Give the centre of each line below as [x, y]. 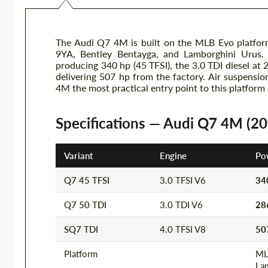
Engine [173, 156]
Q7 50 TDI [85, 205]
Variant [78, 156]
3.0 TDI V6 [181, 205]
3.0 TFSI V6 [183, 180]
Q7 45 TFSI [87, 180]
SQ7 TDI [81, 229]
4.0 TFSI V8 [183, 229]
